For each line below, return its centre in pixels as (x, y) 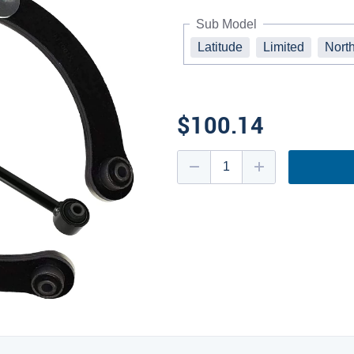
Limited (284, 47)
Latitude (220, 47)
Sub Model (226, 24)
